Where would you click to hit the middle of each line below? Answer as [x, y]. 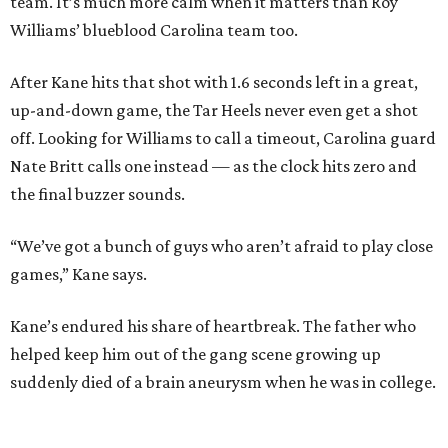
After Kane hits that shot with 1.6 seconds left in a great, [214, 82]
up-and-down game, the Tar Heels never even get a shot [214, 110]
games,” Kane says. [78, 274]
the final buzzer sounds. [97, 194]
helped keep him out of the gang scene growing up [195, 354]
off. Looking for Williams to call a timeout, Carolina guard [223, 138]
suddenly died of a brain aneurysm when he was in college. [223, 382]
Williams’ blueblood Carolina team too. [154, 30]
